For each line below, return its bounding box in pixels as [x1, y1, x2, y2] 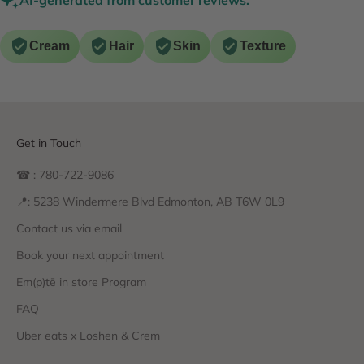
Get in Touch [16, 135, 81, 150]
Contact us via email [16, 220, 122, 236]
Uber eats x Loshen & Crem [16, 327, 160, 343]
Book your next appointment [16, 247, 164, 262]
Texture [240, 38, 286, 53]
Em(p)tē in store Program [16, 274, 146, 289]
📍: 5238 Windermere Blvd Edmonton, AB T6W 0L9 [16, 193, 284, 209]
